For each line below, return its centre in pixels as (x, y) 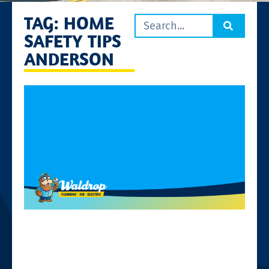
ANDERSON (69, 59)
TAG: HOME (69, 23)
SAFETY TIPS (73, 41)
